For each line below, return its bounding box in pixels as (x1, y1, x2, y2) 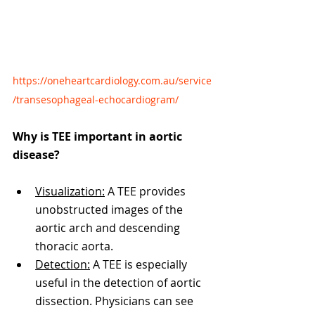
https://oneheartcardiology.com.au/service (13, 73, 212, 87)
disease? (13, 146, 60, 162)
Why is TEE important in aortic (13, 128, 185, 144)
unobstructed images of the (35, 201, 186, 217)
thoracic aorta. (35, 238, 113, 254)
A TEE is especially (90, 256, 190, 272)
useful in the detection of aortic (35, 274, 204, 290)
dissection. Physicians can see (35, 292, 196, 309)
